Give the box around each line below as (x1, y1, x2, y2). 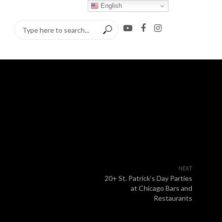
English (99, 1, 122, 9)
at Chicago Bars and (131, 184, 192, 192)
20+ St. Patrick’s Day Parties (105, 174, 192, 182)
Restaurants (154, 194, 192, 202)
